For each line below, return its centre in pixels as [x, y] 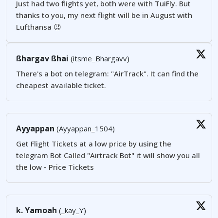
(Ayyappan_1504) [85, 129]
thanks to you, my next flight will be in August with [104, 15]
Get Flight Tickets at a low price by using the [94, 144]
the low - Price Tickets [55, 167]
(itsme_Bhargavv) [99, 59]
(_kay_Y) [72, 210]
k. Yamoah [36, 210]
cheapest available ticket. [61, 85]
